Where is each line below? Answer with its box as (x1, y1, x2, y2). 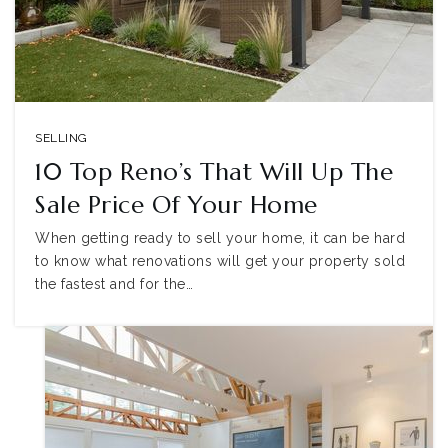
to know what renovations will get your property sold (35, 253, 405, 269)
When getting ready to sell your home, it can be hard (35, 230, 405, 246)
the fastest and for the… (35, 276, 193, 292)
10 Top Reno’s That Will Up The (35, 157, 393, 187)
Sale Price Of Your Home (35, 190, 318, 220)
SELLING (35, 131, 88, 145)
